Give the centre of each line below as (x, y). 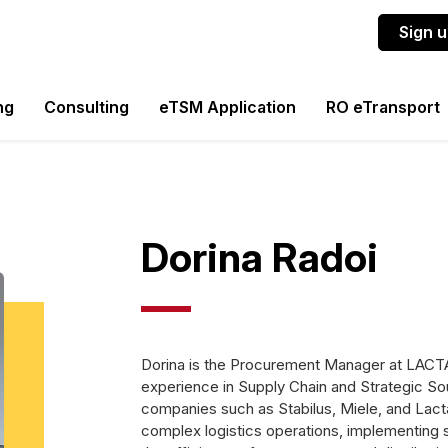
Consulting (86, 106)
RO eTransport (383, 106)
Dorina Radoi (259, 257)
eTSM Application (227, 106)
